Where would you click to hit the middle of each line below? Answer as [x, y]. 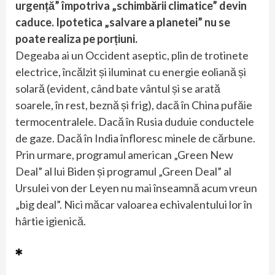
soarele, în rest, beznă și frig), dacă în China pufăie [134, 105]
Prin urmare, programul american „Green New [124, 155]
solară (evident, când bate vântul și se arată [118, 89]
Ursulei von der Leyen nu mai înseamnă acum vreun [136, 188]
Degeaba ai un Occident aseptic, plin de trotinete [132, 56]
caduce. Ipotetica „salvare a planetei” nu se [123, 22]
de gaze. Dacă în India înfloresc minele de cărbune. [135, 138]
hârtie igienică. [51, 221]
